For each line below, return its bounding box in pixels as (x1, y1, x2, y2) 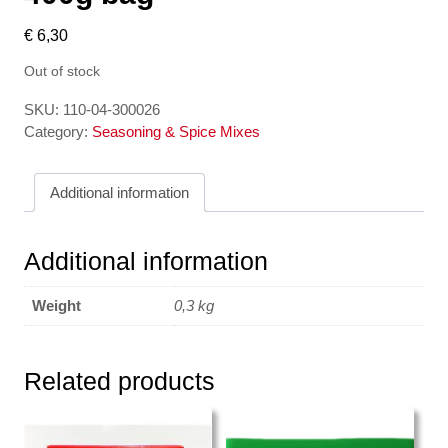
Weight (32, 297, 81, 315)
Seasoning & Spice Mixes (92, 123, 260, 140)
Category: (24, 123, 92, 140)
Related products (24, 367, 215, 396)
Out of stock (24, 64, 100, 79)
